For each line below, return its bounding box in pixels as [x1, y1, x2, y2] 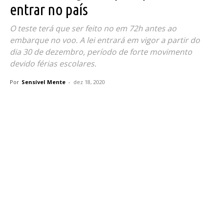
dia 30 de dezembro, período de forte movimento [10, 46, 192, 57]
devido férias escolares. [10, 58, 96, 69]
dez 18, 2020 [73, 78, 105, 86]
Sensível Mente [22, 78, 66, 86]
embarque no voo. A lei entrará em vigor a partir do [10, 34, 200, 45]
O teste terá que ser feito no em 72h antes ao [10, 22, 176, 34]
